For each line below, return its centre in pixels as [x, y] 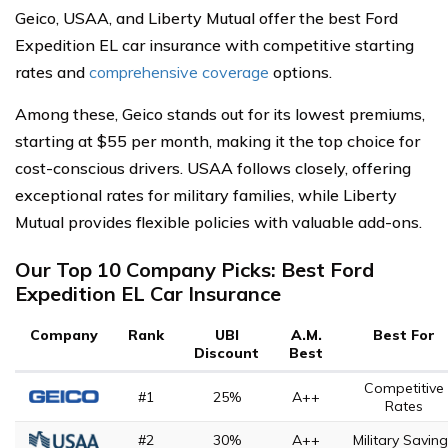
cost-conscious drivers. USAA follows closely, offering [213, 168]
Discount [226, 353]
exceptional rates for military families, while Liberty [206, 195]
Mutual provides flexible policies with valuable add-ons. [218, 222]
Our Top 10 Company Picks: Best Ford [194, 269]
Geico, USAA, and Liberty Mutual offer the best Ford [206, 18]
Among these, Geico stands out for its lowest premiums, [220, 114]
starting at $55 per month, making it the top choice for [217, 141]
